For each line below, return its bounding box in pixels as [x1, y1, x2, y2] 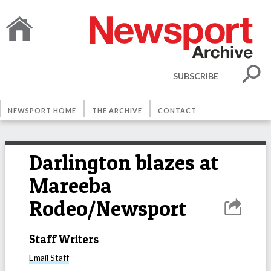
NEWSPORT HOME [8, 106, 76, 114]
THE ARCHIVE [92, 106, 142, 114]
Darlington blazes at [29, 149, 219, 175]
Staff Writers [29, 232, 99, 246]
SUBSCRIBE [173, 70, 218, 81]
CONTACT [158, 106, 197, 114]
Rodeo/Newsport [29, 195, 187, 221]
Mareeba [29, 172, 112, 198]
